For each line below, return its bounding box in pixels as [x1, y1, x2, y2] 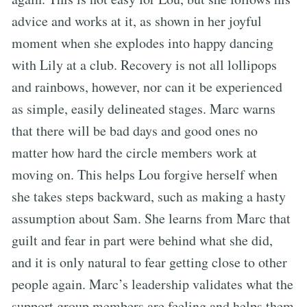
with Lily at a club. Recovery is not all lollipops [12, 55, 277, 74]
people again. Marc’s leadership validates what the [12, 274, 293, 293]
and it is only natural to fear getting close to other [12, 252, 287, 271]
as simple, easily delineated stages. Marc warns [12, 99, 275, 118]
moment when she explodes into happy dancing [12, 33, 273, 52]
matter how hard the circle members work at [12, 143, 257, 162]
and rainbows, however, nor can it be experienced [12, 77, 282, 96]
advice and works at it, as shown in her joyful [12, 11, 262, 30]
